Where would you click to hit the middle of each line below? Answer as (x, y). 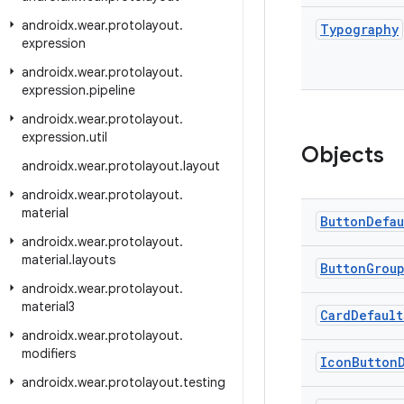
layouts (94, 260)
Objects (343, 155)
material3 (48, 307)
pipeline (112, 90)
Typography (359, 29)
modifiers (49, 353)
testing (204, 382)
